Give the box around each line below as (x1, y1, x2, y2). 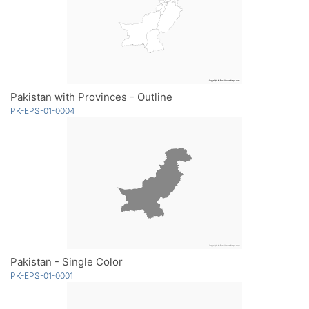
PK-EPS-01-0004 (10, 106, 75, 117)
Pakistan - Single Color (10, 255, 123, 269)
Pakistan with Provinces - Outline (10, 90, 172, 104)
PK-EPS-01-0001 (10, 270, 73, 281)
